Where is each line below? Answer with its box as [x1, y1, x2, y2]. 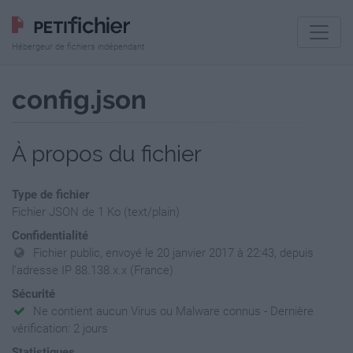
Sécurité [12, 287, 55, 301]
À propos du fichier [12, 141, 202, 167]
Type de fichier [12, 188, 89, 202]
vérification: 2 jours [12, 321, 108, 336]
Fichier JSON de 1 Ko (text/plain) [12, 205, 180, 219]
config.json [12, 84, 147, 115]
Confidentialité [12, 229, 88, 243]
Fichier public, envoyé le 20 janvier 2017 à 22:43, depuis [33, 246, 314, 260]
